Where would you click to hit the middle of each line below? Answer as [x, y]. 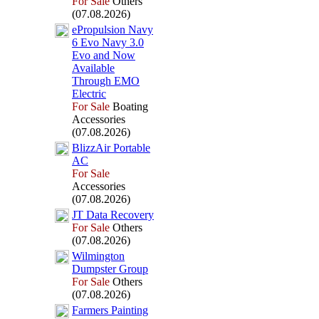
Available [93, 68]
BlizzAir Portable [111, 148]
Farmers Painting [110, 310]
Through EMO [106, 81]
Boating [129, 106]
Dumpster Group [110, 269]
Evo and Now [104, 55]
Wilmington [98, 256]
